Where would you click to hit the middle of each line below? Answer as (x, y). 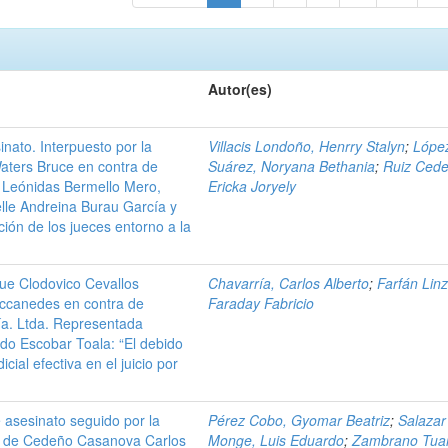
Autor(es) (240, 89)
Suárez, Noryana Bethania (292, 166)
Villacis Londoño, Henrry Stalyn (307, 146)
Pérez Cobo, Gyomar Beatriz (299, 420)
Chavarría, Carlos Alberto (289, 283)
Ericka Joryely (252, 186)
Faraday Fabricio (261, 303)
